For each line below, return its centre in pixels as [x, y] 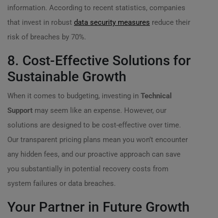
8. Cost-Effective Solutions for [99, 61]
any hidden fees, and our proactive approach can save [94, 154]
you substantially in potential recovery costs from [88, 169]
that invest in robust [41, 22]
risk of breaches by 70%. [47, 37]
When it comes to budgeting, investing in [74, 96]
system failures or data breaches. [62, 183]
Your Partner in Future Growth [99, 207]
